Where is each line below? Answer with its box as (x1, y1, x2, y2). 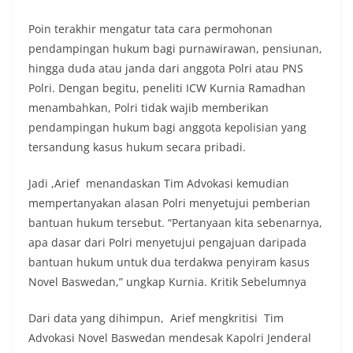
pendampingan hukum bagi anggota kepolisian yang (28, 119, 307, 135)
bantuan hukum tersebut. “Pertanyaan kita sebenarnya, (28, 214, 322, 230)
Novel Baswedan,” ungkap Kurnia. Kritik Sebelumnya (28, 273, 307, 289)
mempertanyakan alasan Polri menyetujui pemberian (28, 195, 310, 210)
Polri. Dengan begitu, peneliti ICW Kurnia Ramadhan (28, 80, 306, 95)
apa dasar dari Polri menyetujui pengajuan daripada (28, 234, 307, 250)
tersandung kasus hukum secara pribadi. (28, 139, 246, 154)
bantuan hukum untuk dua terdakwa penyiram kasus (28, 254, 310, 269)
